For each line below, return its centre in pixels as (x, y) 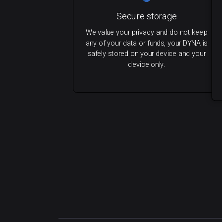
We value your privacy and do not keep (146, 32)
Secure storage (147, 16)
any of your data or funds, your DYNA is (146, 43)
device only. (147, 64)
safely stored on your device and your (147, 54)
